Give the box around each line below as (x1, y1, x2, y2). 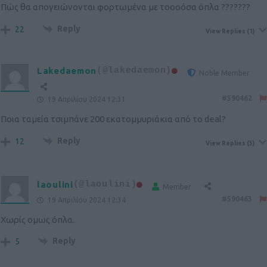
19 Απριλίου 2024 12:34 (46, 195, 126, 204)
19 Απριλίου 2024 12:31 (46, 95, 126, 103)
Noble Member (199, 69, 250, 77)
